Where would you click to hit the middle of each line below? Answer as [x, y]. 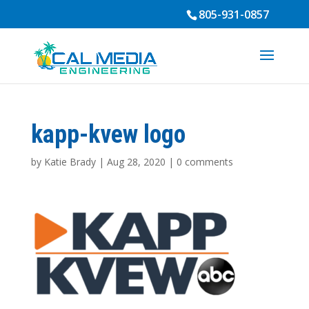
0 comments [205, 162]
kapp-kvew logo [108, 134]
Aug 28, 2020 [136, 162]
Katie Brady [70, 162]
